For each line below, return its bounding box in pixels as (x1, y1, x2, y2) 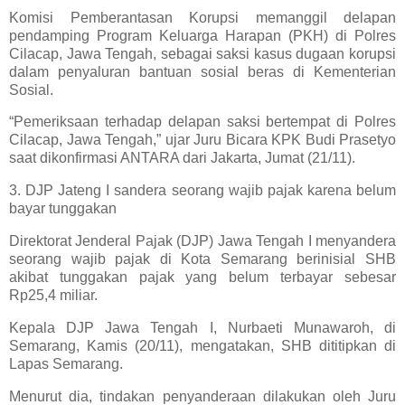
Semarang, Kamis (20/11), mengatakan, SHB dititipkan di (9, 337, 396, 353)
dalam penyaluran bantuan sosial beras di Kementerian (9, 63, 396, 80)
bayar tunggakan (9, 201, 117, 217)
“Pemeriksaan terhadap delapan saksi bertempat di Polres (9, 114, 396, 130)
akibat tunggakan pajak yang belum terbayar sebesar (9, 269, 396, 286)
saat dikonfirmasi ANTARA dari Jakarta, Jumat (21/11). (9, 150, 355, 166)
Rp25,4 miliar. (9, 287, 98, 304)
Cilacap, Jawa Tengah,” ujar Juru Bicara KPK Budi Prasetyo (9, 132, 396, 148)
